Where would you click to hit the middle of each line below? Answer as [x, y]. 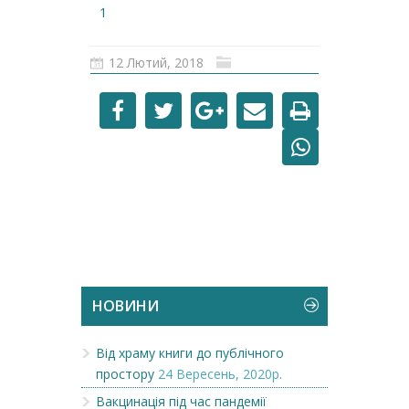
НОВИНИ [126, 306]
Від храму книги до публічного [190, 353]
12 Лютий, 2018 [156, 63]
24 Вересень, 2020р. [220, 374]
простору [125, 374]
